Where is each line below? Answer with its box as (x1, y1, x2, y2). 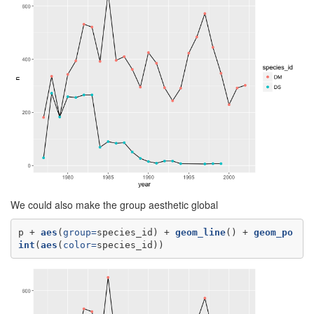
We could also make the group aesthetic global (11, 198, 218, 212)
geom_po (253, 226, 293, 238)
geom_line (175, 226, 226, 238)
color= (62, 239, 97, 250)
